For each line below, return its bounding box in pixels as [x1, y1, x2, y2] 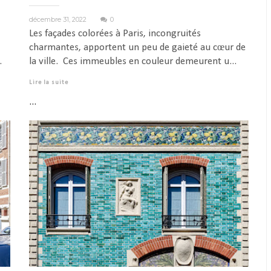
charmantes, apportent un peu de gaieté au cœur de [28, 42, 246, 53]
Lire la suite [28, 79, 68, 86]
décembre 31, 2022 [28, 15, 88, 24]
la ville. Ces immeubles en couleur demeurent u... [28, 56, 237, 67]
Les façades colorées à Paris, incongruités [28, 28, 201, 39]
